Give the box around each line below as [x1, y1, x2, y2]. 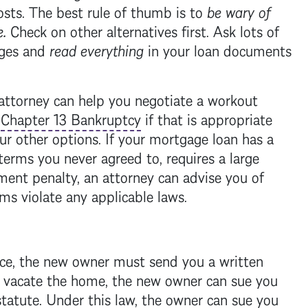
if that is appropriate [140, 105, 272, 130]
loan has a [208, 124, 274, 149]
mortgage [148, 124, 208, 149]
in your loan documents [143, 36, 291, 61]
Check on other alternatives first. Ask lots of [5, 17, 279, 42]
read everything [49, 36, 144, 61]
